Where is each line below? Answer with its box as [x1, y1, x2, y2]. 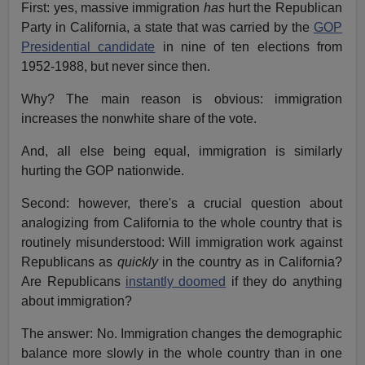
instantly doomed [125, 275, 226, 289]
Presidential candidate [21, 40, 156, 55]
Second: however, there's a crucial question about [21, 196, 342, 211]
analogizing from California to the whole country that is [21, 216, 342, 231]
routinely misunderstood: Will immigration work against [21, 235, 342, 250]
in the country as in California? [157, 255, 342, 270]
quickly [117, 255, 158, 270]
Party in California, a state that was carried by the [21, 20, 314, 35]
